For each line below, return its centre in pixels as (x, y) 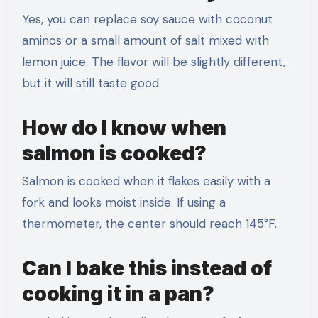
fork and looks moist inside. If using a (124, 203)
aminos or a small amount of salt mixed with (145, 40)
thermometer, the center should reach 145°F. (149, 224)
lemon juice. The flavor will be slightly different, (153, 61)
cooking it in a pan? (118, 294)
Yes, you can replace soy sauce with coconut (147, 19)
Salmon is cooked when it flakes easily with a (146, 181)
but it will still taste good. (91, 83)
